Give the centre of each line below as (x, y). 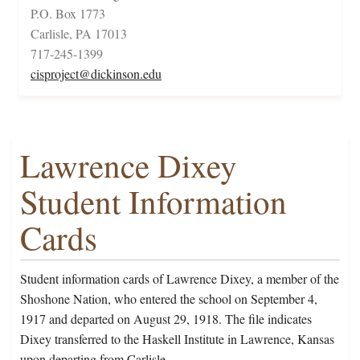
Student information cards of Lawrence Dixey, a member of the (180, 279)
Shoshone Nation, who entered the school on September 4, (169, 299)
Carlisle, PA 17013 (79, 34)
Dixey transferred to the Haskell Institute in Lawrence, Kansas (177, 339)
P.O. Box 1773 (68, 14)
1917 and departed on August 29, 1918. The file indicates (166, 319)
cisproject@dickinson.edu (96, 74)
